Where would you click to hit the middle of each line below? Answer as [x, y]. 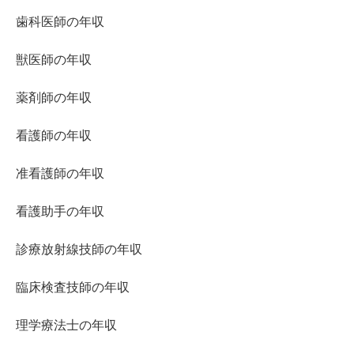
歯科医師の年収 [60, 22]
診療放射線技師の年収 [79, 250]
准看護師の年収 [60, 174]
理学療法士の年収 [66, 326]
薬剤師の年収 [54, 98]
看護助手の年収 [60, 212]
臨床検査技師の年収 [73, 288]
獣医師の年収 [54, 60]
